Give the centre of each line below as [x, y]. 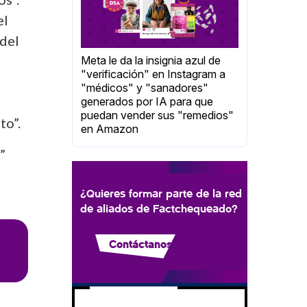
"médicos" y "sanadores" [145, 88]
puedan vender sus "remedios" [157, 115]
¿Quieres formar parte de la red [161, 193]
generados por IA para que [147, 102]
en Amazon [110, 129]
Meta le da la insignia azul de [151, 61]
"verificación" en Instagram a [153, 74]
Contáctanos [140, 244]
